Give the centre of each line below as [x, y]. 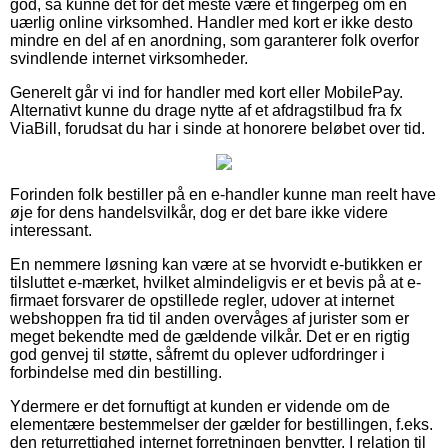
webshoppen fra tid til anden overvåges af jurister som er [209, 318]
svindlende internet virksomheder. [129, 58]
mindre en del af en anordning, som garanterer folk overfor [214, 40]
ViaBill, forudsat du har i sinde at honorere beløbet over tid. [217, 128]
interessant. [51, 230]
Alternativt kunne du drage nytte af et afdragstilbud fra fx [206, 110]
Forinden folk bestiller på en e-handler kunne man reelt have [223, 194]
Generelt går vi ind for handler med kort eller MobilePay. [206, 92]
